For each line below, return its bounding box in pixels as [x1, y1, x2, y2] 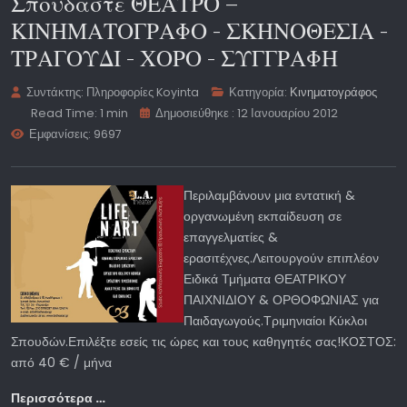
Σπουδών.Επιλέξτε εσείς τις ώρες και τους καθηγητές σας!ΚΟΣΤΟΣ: [11, 332, 396, 351]
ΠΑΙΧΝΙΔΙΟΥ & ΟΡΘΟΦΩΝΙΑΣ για [184, 290, 379, 309]
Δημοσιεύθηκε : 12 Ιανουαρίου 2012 [155, 104, 339, 121]
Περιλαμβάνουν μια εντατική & [184, 185, 355, 204]
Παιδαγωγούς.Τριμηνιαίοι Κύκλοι [184, 311, 367, 330]
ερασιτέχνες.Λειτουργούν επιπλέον [184, 248, 379, 267]
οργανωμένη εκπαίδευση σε [184, 206, 342, 225]
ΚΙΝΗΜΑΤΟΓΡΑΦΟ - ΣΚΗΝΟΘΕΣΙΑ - [11, 15, 388, 45]
